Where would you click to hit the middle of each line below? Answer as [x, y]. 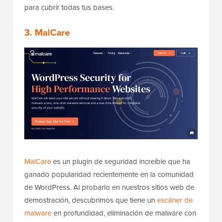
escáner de [175, 200]
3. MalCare [47, 32]
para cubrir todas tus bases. [69, 7]
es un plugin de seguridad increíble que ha [121, 162]
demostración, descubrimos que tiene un [91, 200]
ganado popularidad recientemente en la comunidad [109, 175]
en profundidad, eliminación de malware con [124, 213]
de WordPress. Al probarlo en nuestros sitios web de [109, 188]
